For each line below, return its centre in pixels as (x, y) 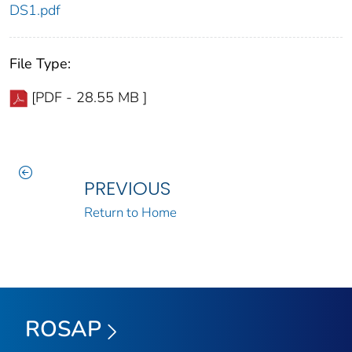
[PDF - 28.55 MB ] (89, 98)
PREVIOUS (127, 189)
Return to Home (130, 213)
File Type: (40, 64)
